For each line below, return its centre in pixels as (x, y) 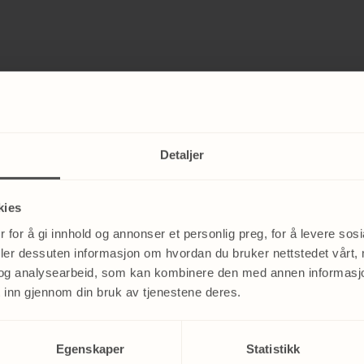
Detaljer (182, 154)
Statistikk (273, 349)
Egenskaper (90, 349)
